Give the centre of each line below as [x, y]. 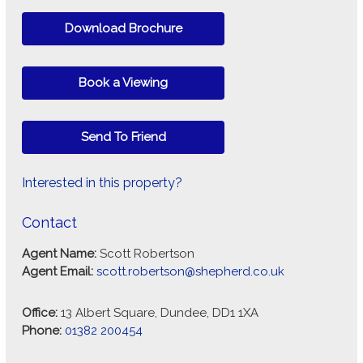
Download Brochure [123, 28]
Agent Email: [59, 271]
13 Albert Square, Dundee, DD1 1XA [160, 312]
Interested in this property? [102, 182]
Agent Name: [61, 253]
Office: [41, 312]
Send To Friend [123, 137]
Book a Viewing [123, 82]
